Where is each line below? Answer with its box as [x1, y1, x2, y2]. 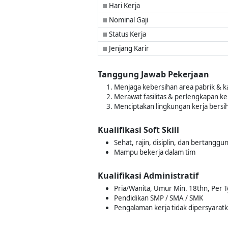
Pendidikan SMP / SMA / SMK [114, 193, 203, 203]
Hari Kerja [107, 1, 140, 10]
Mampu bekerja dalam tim [114, 148, 195, 157]
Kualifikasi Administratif [98, 170, 198, 181]
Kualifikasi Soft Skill [98, 124, 179, 135]
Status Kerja [107, 30, 146, 39]
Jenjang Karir [107, 44, 149, 53]
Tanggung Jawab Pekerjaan [98, 69, 209, 80]
